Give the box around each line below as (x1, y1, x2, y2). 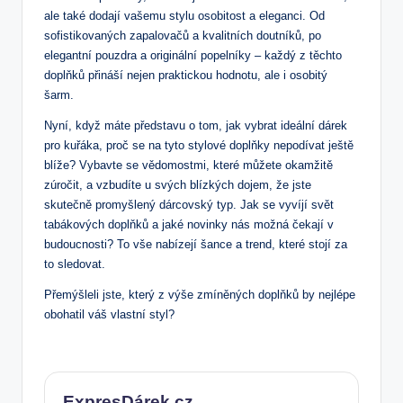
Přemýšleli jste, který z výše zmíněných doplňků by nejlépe (44, 288, 355, 302)
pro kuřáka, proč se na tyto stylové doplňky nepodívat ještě (44, 139, 354, 153)
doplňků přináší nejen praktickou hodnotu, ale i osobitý (44, 68, 327, 83)
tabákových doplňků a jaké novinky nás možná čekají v (44, 218, 334, 232)
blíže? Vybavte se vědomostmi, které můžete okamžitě (44, 158, 333, 173)
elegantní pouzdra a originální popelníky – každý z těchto (44, 49, 342, 63)
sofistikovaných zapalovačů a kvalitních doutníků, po (44, 29, 321, 43)
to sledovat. (44, 257, 105, 272)
